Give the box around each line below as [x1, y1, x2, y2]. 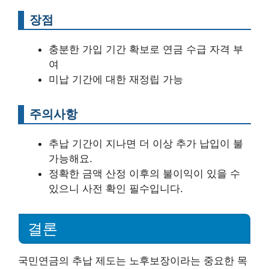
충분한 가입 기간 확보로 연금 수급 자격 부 [49, 43, 243, 55]
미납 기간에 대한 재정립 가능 [49, 73, 183, 85]
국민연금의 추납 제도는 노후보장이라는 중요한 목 [18, 255, 247, 267]
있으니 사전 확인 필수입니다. [49, 182, 183, 195]
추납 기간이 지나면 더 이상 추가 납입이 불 [49, 137, 243, 150]
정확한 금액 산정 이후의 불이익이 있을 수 [49, 167, 240, 180]
